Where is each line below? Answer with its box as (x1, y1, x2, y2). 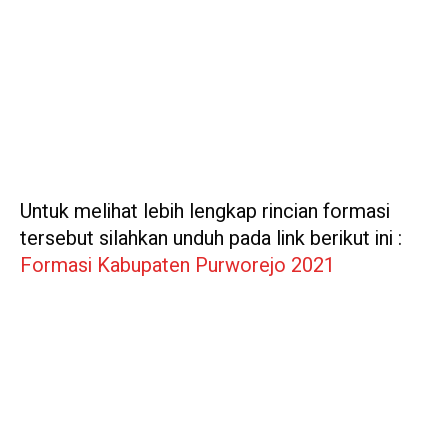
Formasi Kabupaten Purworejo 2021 (20, 251, 335, 281)
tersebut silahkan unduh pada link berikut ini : (20, 224, 402, 254)
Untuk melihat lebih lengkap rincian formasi (20, 197, 390, 227)
